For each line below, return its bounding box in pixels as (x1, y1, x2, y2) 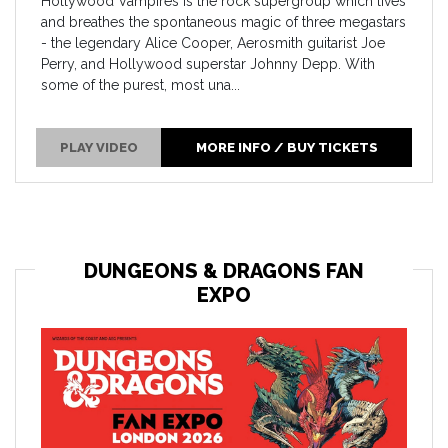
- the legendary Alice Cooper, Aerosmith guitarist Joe (41, 34, 385, 51)
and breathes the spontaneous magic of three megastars (41, 13, 406, 30)
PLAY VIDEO (59, 140, 138, 156)
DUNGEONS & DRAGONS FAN (84, 258, 364, 283)
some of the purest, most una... (41, 76, 240, 93)
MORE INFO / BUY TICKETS (195, 140, 378, 156)
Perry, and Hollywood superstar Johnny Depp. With (41, 55, 375, 72)
